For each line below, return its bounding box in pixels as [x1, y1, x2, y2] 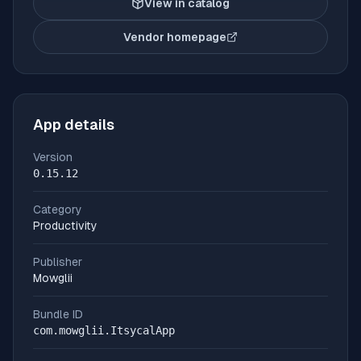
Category [33, 203, 82, 216]
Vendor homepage [123, 31, 226, 44]
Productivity [33, 219, 98, 232]
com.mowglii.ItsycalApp [33, 324, 175, 337]
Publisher [33, 255, 82, 268]
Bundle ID [33, 308, 83, 321]
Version [33, 151, 73, 164]
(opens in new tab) [179, 37, 284, 51]
